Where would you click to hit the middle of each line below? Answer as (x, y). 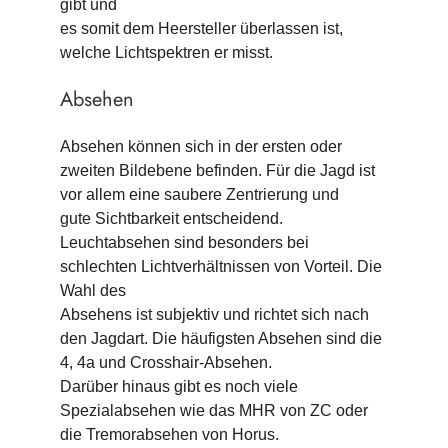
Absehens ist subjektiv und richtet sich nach (214, 315)
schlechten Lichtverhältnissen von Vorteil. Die (220, 267)
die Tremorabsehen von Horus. (169, 435)
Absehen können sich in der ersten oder (200, 147)
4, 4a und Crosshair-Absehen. (165, 363)
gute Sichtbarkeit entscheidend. (171, 219)
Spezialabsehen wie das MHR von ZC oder (213, 411)
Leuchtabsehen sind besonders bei (184, 243)
